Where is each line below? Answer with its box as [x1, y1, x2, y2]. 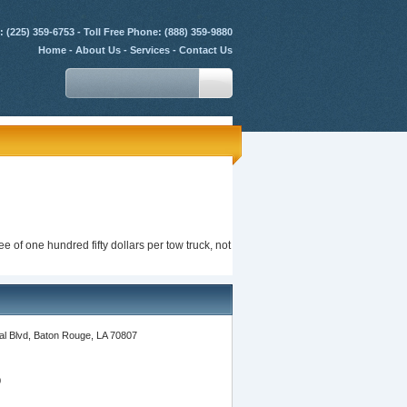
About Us [75, 45, 121, 55]
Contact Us [179, 45, 233, 55]
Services [130, 45, 170, 55]
